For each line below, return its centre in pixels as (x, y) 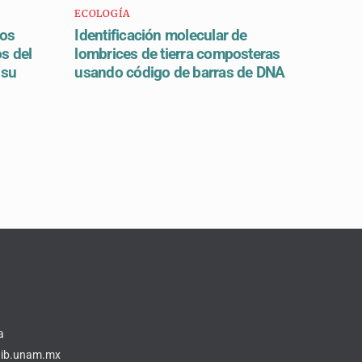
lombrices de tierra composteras (177, 53)
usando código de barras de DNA (180, 72)
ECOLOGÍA (102, 13)
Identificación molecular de (161, 35)
